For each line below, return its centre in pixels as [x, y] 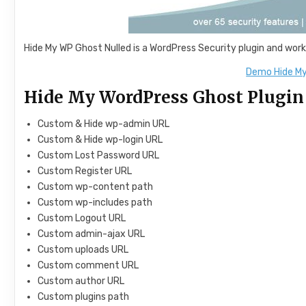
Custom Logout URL [82, 218]
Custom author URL [81, 281]
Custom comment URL [88, 265]
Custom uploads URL [83, 249]
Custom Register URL [85, 171]
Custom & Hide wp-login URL [100, 139]
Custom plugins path [84, 296]
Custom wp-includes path [95, 202]
